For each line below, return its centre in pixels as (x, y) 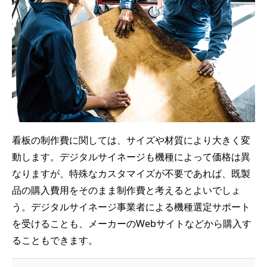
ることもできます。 (55, 240)
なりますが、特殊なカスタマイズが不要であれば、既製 (131, 174)
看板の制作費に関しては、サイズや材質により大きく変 (131, 140)
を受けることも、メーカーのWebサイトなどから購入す (132, 224)
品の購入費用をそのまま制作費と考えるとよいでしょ (126, 190)
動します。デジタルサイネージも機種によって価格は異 (131, 157)
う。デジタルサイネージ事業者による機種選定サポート (131, 207)
